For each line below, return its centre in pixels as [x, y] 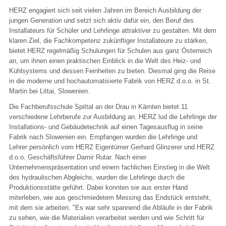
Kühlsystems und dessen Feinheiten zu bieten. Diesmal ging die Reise [112, 71]
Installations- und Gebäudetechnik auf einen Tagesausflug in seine [106, 127]
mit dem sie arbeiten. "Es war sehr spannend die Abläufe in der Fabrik [111, 207]
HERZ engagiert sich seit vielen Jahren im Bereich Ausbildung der [105, 10]
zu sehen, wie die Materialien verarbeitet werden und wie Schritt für [107, 217]
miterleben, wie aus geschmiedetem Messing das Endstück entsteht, [110, 197]
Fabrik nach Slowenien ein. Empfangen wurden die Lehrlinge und [103, 137]
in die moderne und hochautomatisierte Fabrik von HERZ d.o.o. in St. [110, 81]
